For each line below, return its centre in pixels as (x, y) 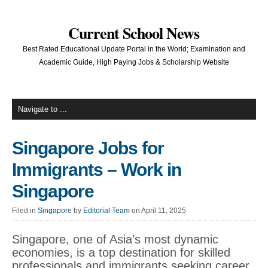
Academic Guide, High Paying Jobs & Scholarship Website (134, 62)
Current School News (134, 33)
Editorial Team (106, 211)
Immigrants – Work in (97, 170)
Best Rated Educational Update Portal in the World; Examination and (134, 49)
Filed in (25, 211)
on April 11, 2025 (159, 211)
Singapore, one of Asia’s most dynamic (115, 239)
